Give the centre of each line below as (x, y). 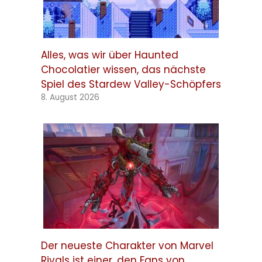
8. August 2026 (70, 98)
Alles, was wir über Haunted (110, 55)
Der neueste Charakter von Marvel (127, 246)
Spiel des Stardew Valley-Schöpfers (131, 85)
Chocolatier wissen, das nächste (123, 70)
